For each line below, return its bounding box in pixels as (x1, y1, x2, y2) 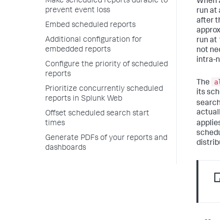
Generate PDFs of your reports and (45, 135, 167, 142)
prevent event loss (45, 7, 110, 15)
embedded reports (45, 46, 110, 54)
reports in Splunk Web (45, 95, 122, 103)
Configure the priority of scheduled (45, 61, 168, 69)
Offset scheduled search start (45, 110, 149, 118)
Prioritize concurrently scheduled (45, 85, 163, 93)
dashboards (45, 144, 86, 152)
